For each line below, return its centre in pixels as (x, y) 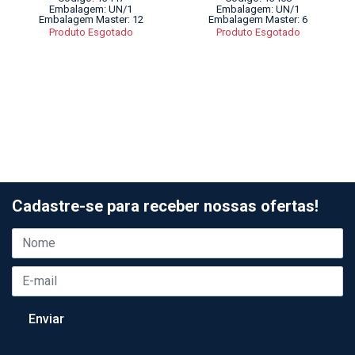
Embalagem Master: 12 (91, 19)
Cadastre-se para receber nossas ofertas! (165, 206)
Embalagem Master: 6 (258, 19)
